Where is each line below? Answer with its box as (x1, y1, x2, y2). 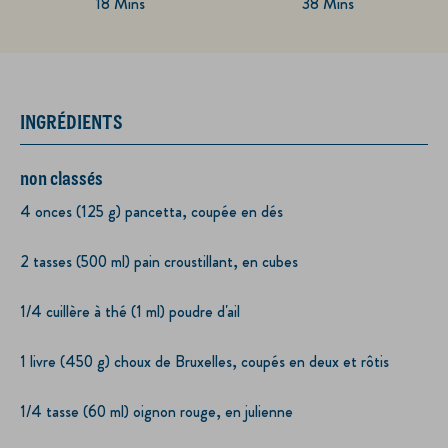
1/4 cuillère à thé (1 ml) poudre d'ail (20, 299, 240, 323)
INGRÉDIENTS (20, 108, 127, 134)
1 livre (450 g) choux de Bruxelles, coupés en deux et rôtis (20, 349, 389, 373)
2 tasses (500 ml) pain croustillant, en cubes (20, 249, 298, 273)
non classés (20, 166, 103, 189)
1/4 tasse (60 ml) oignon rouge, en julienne (20, 399, 293, 423)
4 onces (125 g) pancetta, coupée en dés (20, 199, 283, 223)
